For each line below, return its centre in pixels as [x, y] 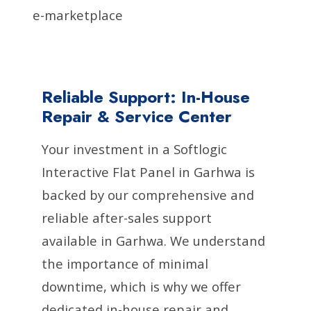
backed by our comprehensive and [148, 194]
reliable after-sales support [127, 217]
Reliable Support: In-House [146, 96]
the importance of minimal [125, 263]
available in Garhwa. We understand [153, 240]
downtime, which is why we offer [141, 286]
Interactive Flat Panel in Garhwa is [148, 171]
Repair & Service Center [137, 116]
